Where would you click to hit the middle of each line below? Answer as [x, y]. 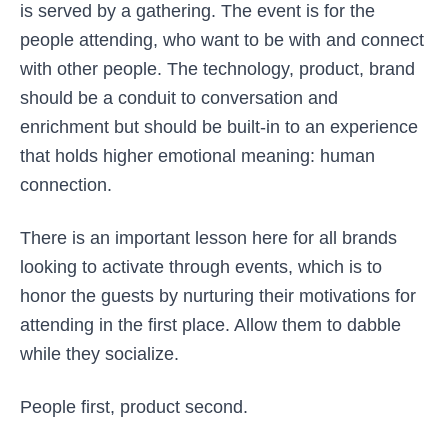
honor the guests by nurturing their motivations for [218, 296]
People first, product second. [134, 407]
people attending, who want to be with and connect [222, 40]
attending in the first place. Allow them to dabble [210, 325]
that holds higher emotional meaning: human [197, 156]
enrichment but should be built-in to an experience [219, 127]
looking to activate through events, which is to [201, 267]
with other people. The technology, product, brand [217, 69]
